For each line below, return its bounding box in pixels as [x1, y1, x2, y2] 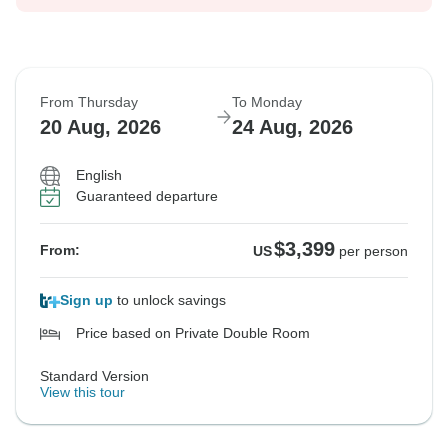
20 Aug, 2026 [40, 116, 161, 139]
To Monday [232, 94, 302, 111]
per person [339, 243, 408, 260]
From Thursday [40, 94, 138, 111]
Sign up [60, 292, 113, 309]
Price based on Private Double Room [76, 325, 310, 342]
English [76, 167, 122, 184]
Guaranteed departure [76, 188, 218, 205]
